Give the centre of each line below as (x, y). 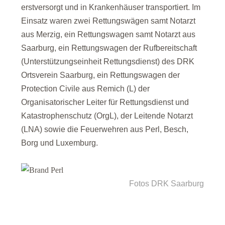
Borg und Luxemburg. (60, 143)
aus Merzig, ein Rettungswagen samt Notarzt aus (108, 34)
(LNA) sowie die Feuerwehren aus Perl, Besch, (105, 129)
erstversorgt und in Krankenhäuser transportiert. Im (111, 7)
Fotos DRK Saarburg (166, 184)
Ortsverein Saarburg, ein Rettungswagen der (101, 75)
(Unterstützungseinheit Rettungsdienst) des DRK (108, 62)
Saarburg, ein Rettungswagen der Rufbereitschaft (109, 48)
